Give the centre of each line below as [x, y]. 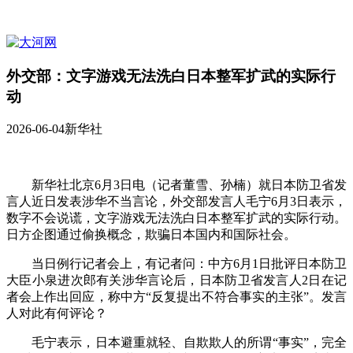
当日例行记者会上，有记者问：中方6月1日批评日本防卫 [176, 264]
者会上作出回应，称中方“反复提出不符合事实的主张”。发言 [176, 297]
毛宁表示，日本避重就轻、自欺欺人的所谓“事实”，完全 [176, 343]
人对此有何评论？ [57, 314]
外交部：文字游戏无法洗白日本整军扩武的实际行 [171, 76]
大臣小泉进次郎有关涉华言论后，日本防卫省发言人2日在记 [176, 281]
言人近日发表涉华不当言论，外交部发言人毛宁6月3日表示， [176, 202]
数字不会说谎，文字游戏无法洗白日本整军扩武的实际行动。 [176, 218]
